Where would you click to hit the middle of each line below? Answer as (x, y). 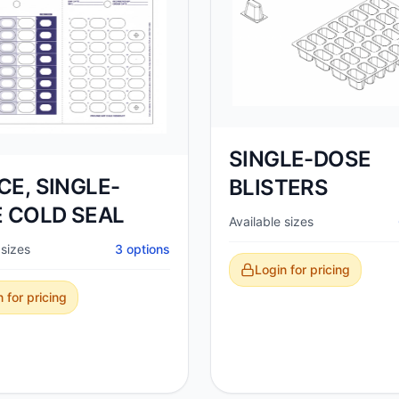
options (147, 248)
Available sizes (271, 222)
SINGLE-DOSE (300, 159)
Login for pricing (302, 270)
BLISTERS (279, 188)
